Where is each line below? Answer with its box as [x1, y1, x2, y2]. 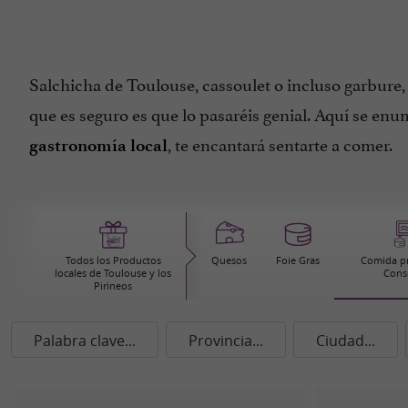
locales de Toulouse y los [55, 266, 171, 280]
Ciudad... [316, 331, 375, 351]
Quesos [211, 253, 248, 267]
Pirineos [94, 279, 132, 292]
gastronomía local [29, 135, 168, 156]
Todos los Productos [65, 253, 161, 267]
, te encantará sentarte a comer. [168, 130, 393, 156]
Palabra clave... [34, 331, 136, 351]
